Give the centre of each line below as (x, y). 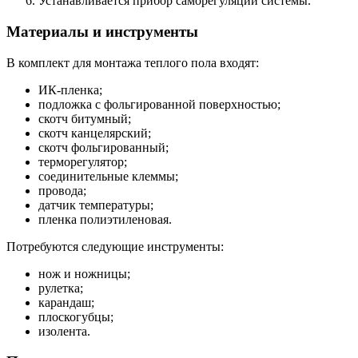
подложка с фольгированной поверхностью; (159, 104)
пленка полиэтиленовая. (105, 219)
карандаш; (66, 302)
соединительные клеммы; (108, 176)
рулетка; (61, 288)
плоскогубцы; (76, 316)
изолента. (64, 331)
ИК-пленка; (70, 89)
